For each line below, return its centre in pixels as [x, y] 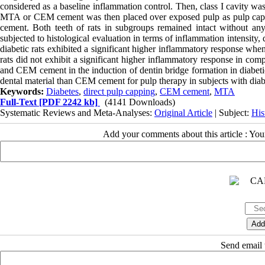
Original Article [183, 112]
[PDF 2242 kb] [67, 102]
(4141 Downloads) [140, 102]
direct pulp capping [119, 91]
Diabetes [62, 91]
